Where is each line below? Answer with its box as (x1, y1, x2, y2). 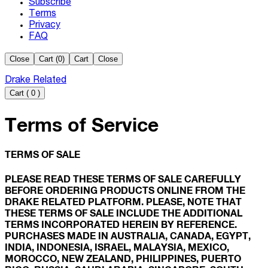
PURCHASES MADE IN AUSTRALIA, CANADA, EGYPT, (5, 229, 251, 241)
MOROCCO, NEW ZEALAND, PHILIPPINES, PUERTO (5, 252, 241, 264)
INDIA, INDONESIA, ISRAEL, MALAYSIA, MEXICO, (5, 240, 229, 252)
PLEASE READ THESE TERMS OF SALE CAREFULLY (5, 172, 241, 184)
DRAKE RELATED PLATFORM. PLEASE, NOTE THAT (5, 195, 242, 207)
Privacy (29, 21, 60, 31)
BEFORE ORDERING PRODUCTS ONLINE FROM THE (5, 184, 245, 196)
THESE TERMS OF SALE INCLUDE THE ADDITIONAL (5, 206, 242, 218)
